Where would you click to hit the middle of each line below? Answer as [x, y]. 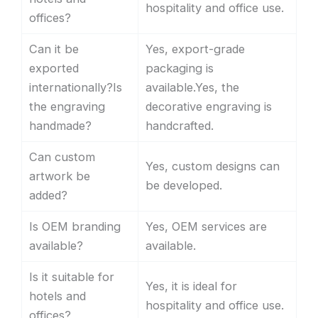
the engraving [67, 107]
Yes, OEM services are [206, 227]
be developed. [184, 186]
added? [48, 196]
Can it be [54, 49]
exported [54, 68]
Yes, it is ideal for [191, 286]
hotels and [57, 296]
